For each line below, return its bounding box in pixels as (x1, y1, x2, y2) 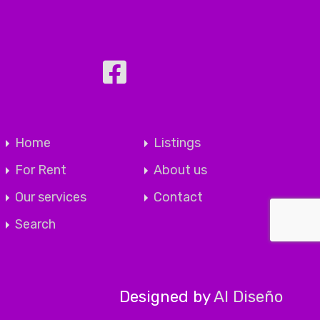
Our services (15, 189, 87, 205)
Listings (153, 135, 201, 151)
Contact (153, 189, 203, 205)
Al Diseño (214, 287, 283, 306)
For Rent (15, 162, 67, 178)
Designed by (119, 287, 214, 306)
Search (15, 216, 56, 232)
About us (153, 162, 207, 178)
